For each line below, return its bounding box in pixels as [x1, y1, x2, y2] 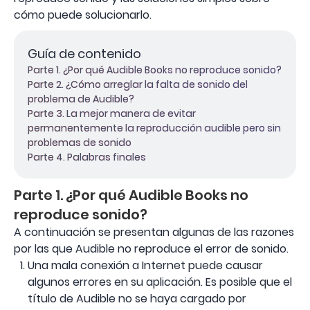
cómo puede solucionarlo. [14, 7, 152, 23]
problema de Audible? [28, 92, 134, 106]
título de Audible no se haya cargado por [28, 291, 246, 307]
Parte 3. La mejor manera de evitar [28, 107, 196, 120]
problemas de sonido [28, 136, 131, 149]
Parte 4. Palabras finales [28, 150, 146, 164]
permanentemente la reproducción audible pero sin [28, 121, 281, 135]
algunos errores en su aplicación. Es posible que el [28, 274, 292, 290]
